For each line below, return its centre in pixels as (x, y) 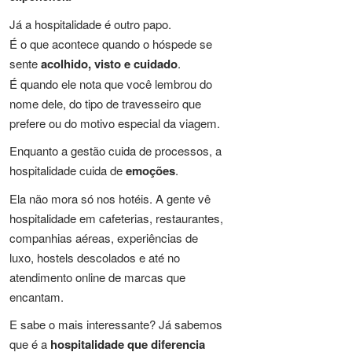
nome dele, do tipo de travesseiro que (105, 103)
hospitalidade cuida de (68, 170)
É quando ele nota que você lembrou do (111, 84)
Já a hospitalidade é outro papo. (90, 24)
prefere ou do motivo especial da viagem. (115, 123)
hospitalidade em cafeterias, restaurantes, (116, 218)
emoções (150, 170)
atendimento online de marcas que (97, 277)
